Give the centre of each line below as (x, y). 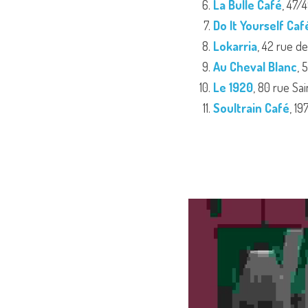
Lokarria (235, 46)
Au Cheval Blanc (255, 67)
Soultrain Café (251, 108)
